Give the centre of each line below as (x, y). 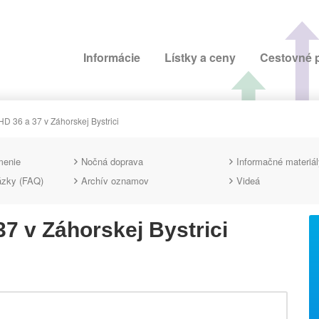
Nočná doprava (113, 161)
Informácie (112, 57)
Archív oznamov (115, 180)
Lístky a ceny (200, 57)
